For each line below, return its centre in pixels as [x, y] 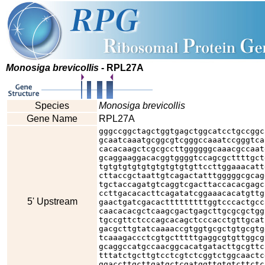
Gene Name [52, 119]
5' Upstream [52, 201]
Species [52, 106]
